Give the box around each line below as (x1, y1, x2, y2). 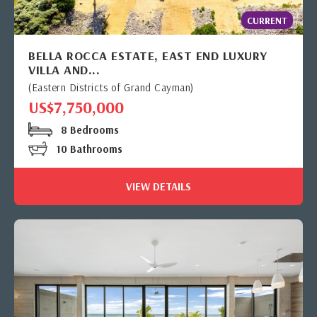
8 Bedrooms (58, 122, 119, 137)
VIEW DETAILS (126, 179, 191, 193)
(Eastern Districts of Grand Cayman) (28, 80, 194, 94)
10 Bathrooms (53, 142, 122, 156)
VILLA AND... (28, 61, 100, 78)
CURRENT (247, 13, 287, 27)
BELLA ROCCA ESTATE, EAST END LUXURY (28, 47, 267, 64)
